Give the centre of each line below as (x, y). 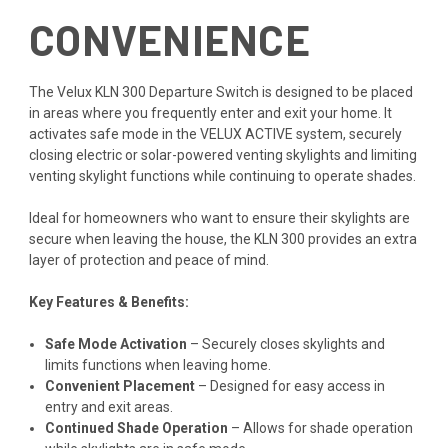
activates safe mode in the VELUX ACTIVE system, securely (215, 133)
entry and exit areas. (109, 406)
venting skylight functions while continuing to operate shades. (222, 175)
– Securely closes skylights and (286, 343)
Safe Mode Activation (116, 343)
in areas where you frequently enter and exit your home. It (210, 112)
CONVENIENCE (169, 38)
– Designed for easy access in (290, 385)
